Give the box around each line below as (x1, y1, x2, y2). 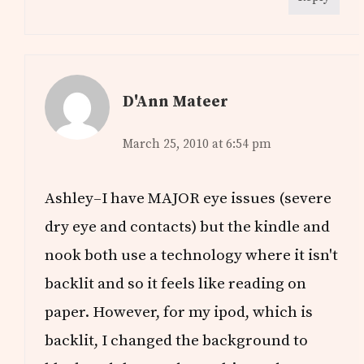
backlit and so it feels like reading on (45, 273, 307, 293)
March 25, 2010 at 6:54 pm (123, 136, 272, 152)
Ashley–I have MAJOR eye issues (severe (45, 188, 332, 208)
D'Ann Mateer (123, 91, 229, 111)
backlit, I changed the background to (45, 330, 309, 350)
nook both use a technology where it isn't (45, 245, 339, 265)
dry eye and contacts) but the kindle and (45, 216, 331, 236)
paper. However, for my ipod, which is (45, 301, 314, 322)
